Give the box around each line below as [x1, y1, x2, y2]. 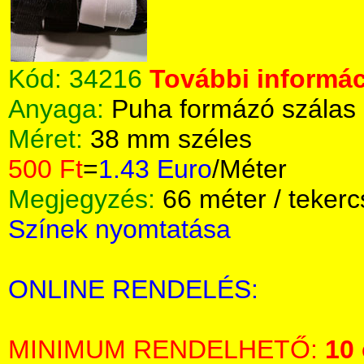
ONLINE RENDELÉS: [8, 275, 258, 304]
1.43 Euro [98, 154, 212, 184]
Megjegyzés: [8, 184, 162, 214]
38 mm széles [90, 124, 252, 154]
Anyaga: [8, 94, 111, 123]
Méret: [8, 124, 90, 154]
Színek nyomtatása [8, 214, 231, 244]
